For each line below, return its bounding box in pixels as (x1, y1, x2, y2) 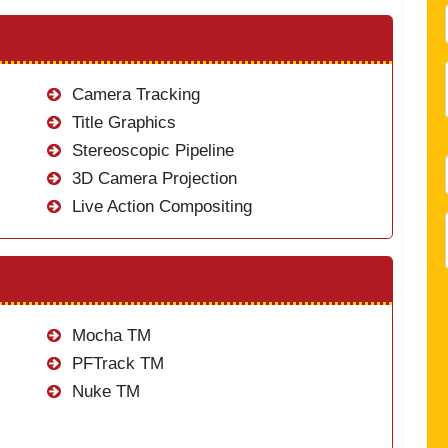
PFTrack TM (66, 354, 164, 373)
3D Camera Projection (66, 169, 237, 188)
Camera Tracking (66, 85, 200, 104)
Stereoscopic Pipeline (66, 141, 234, 160)
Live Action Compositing (66, 197, 252, 216)
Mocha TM (66, 326, 151, 345)
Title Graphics (66, 113, 176, 132)
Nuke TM (66, 382, 140, 401)
